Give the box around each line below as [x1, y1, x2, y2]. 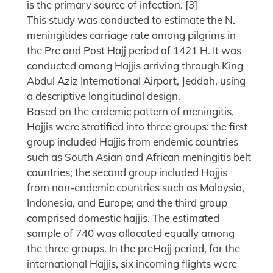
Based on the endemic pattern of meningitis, [27, 105, 234, 118]
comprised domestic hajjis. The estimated [27, 211, 219, 225]
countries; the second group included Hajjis [27, 166, 227, 179]
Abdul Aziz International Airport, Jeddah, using [27, 74, 246, 88]
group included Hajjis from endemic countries [27, 135, 238, 149]
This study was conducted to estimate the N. [27, 13, 235, 27]
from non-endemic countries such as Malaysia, [27, 181, 244, 194]
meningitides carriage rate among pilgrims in [27, 29, 236, 42]
